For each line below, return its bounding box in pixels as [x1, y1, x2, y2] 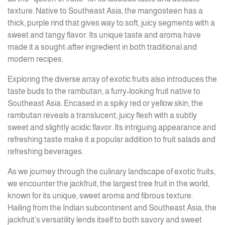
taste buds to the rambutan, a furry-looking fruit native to [8, 87, 200, 95]
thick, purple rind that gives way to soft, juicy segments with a [8, 19, 215, 27]
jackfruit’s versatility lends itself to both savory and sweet [8, 215, 202, 224]
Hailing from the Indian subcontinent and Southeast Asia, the [8, 203, 216, 212]
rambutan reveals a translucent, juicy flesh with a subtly [8, 111, 197, 120]
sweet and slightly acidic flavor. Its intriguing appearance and [8, 123, 216, 132]
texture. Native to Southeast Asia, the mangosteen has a [8, 7, 203, 15]
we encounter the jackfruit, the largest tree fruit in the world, [8, 179, 209, 188]
